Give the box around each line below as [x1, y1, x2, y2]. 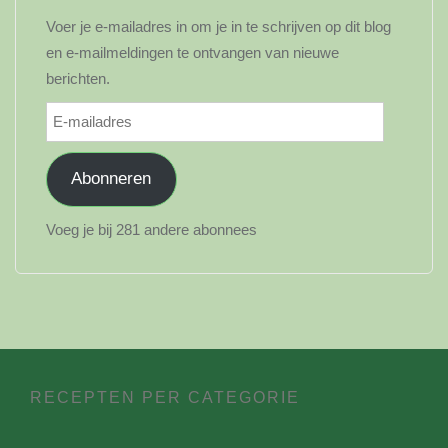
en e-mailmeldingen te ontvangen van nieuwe [46, 44, 339, 61]
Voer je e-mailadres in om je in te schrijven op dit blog [46, 18, 391, 35]
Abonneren [71, 169, 152, 189]
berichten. [46, 70, 110, 87]
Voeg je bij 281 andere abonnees [46, 220, 257, 238]
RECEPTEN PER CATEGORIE [30, 388, 300, 406]
